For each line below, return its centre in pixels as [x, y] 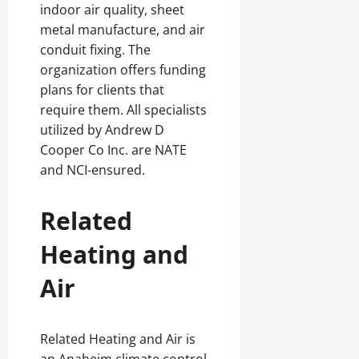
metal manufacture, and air [123, 30]
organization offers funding [123, 70]
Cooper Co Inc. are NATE [113, 150]
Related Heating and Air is [118, 339]
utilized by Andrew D [102, 130]
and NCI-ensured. [93, 170]
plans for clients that [102, 90]
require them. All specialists [123, 110]
